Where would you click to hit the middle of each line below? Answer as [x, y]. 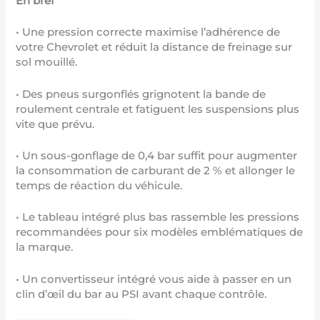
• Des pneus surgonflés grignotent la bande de [141, 94]
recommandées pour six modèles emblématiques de [160, 232]
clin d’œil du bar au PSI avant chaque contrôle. [141, 294]
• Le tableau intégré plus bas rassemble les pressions [158, 217]
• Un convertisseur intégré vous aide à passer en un [154, 279]
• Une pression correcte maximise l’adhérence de [148, 32]
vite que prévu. [55, 124]
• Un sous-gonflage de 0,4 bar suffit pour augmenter [157, 156]
